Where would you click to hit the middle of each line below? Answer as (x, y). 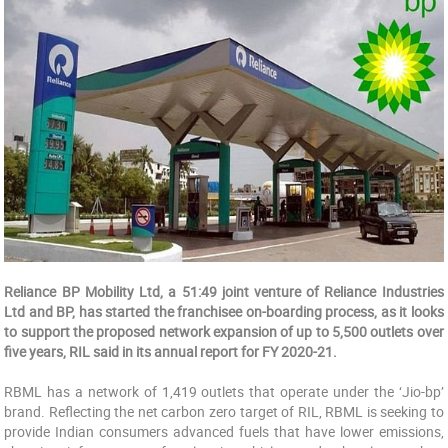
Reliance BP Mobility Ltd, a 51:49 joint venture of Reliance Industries (224, 291)
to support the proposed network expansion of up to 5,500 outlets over (224, 331)
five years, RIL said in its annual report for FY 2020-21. (171, 351)
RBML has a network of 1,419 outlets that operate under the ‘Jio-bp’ (224, 391)
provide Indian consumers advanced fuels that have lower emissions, (224, 431)
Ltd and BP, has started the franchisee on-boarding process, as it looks (224, 311)
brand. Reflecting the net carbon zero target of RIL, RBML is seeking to (224, 411)
